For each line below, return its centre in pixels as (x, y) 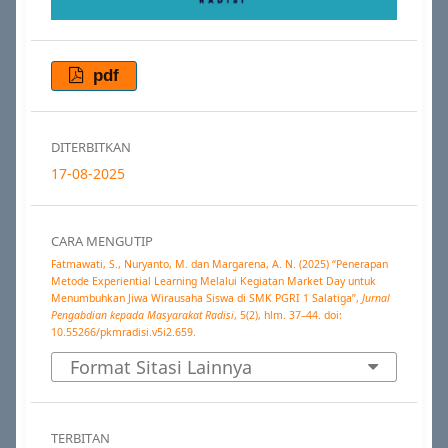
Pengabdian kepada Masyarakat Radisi (142, 315)
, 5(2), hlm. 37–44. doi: (287, 315)
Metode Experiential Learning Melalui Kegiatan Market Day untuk (213, 281)
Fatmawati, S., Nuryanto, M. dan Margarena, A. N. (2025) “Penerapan (219, 264)
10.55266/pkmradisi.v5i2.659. (123, 332)
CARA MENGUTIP (101, 241)
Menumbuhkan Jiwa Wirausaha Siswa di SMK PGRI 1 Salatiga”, (206, 298)
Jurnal (375, 298)
